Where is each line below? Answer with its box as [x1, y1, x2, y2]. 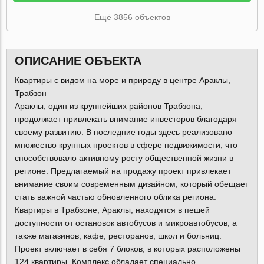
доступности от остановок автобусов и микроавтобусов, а [14, 218, 237, 228]
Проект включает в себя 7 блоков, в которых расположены [14, 244, 240, 254]
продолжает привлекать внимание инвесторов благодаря [14, 114, 237, 124]
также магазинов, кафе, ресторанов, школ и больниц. [14, 231, 222, 241]
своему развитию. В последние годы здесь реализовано [14, 127, 232, 137]
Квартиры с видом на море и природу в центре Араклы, [14, 75, 230, 85]
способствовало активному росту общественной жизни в [14, 153, 233, 163]
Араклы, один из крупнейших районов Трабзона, [14, 101, 203, 111]
